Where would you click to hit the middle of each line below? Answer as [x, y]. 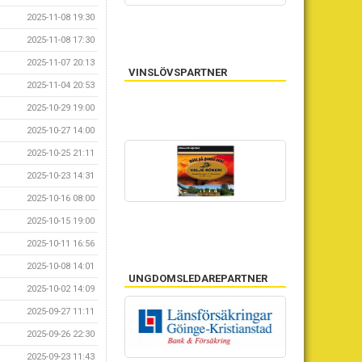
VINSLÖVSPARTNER [178, 73]
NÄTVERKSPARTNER [179, 327]
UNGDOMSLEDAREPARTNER [198, 279]
